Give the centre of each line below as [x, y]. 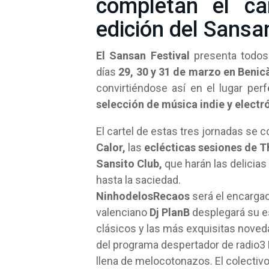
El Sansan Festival [143, 56]
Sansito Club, [129, 164]
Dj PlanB [170, 212]
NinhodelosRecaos [144, 196]
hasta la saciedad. [138, 180]
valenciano [123, 212]
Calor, [112, 147]
